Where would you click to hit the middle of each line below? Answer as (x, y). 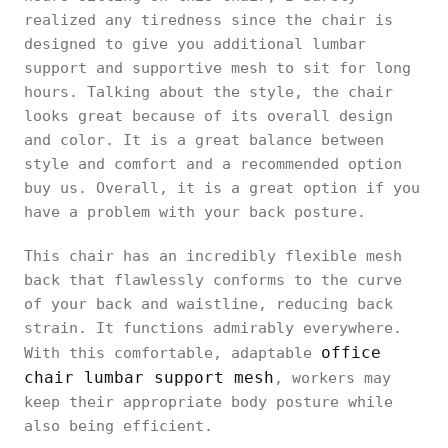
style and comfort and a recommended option (213, 163)
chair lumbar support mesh (149, 377)
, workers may (332, 377)
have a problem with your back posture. (195, 211)
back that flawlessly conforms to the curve (213, 279)
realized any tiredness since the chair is (208, 19)
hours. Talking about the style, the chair (208, 91)
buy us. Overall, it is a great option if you (222, 187)
